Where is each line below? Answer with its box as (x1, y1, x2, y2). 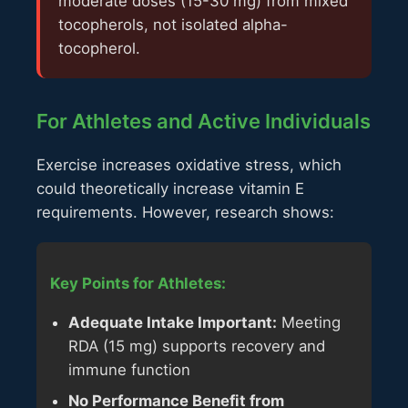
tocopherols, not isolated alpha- (58, 15, 288, 35)
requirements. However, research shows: (36, 203, 334, 222)
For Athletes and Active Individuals (36, 109, 371, 134)
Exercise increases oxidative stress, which (36, 156, 342, 175)
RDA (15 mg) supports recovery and (68, 336, 325, 355)
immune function (68, 360, 190, 379)
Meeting (277, 312, 341, 331)
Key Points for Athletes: (50, 274, 226, 293)
